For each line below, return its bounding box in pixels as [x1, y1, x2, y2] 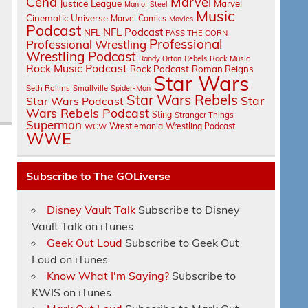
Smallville [73, 83, 109, 93]
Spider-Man [111, 83, 151, 93]
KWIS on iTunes [32, 285, 112, 300]
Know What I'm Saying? [47, 269, 170, 283]
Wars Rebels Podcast [26, 105, 150, 121]
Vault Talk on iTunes [32, 219, 134, 234]
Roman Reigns [192, 63, 254, 75]
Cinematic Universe [26, 12, 109, 24]
